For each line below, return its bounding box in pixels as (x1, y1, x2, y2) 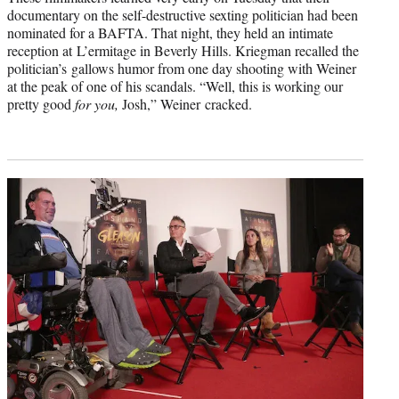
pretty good (7, 94, 75, 114)
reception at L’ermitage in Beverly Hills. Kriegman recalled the (7, 41, 359, 61)
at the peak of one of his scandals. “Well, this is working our (7, 77, 343, 96)
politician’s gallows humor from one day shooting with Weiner (7, 59, 356, 78)
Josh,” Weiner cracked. (118, 94, 252, 114)
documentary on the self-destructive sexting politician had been (7, 5, 358, 25)
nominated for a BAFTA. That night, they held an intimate (7, 23, 333, 43)
